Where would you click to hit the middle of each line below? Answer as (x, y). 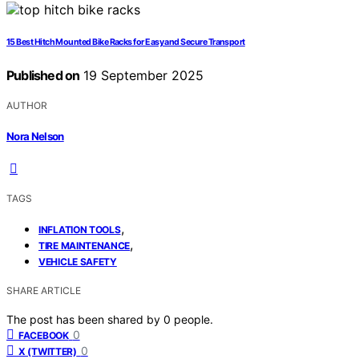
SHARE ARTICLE (44, 290)
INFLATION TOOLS (80, 229)
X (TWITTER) (48, 351)
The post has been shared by (85, 319)
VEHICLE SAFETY (78, 261)
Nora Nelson (35, 136)
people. (194, 319)
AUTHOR (27, 106)
